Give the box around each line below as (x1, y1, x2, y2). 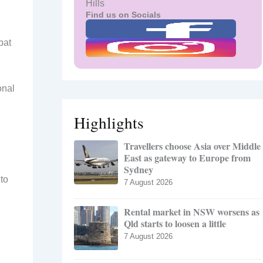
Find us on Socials (86, 10, 161, 20)
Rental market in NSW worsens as (124, 205, 259, 219)
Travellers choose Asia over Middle (124, 139, 261, 153)
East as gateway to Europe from (124, 151, 251, 165)
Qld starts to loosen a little (124, 217, 226, 231)
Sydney (124, 163, 153, 177)
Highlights (74, 112, 144, 134)
